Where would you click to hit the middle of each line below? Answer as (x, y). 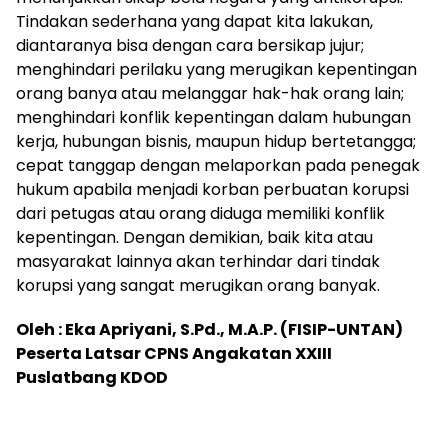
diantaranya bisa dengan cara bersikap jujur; (190, 45)
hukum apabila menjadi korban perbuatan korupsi (212, 189)
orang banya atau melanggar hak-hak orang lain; (210, 93)
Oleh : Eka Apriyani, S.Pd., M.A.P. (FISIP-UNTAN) (209, 329)
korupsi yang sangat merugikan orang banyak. (198, 285)
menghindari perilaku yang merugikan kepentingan (216, 69)
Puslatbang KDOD (92, 377)
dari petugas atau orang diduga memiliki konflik (200, 213)
